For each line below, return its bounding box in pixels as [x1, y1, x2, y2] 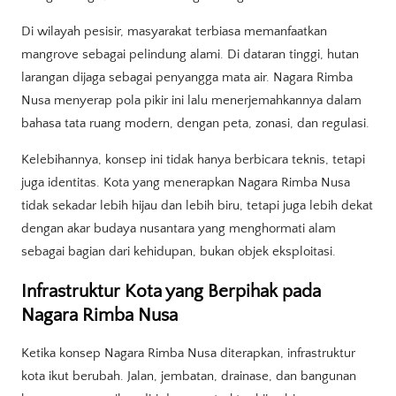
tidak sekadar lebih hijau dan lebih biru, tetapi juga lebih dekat [21, 198, 373, 214]
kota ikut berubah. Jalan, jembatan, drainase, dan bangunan [21, 369, 356, 385]
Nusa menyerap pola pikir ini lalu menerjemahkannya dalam [21, 93, 362, 109]
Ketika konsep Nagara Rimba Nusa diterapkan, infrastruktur [21, 346, 355, 362]
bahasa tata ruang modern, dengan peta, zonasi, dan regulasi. [21, 116, 369, 132]
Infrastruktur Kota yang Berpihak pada [21, 280, 321, 301]
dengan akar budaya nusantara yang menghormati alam [21, 221, 336, 237]
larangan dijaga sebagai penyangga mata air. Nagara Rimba [21, 70, 353, 86]
